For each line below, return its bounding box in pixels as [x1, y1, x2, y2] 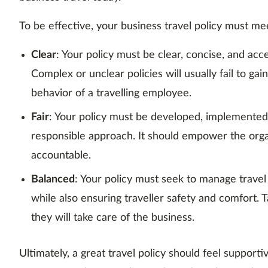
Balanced [31, 174, 75, 185]
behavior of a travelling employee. [31, 88, 191, 99]
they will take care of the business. [31, 212, 194, 224]
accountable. [31, 150, 91, 162]
